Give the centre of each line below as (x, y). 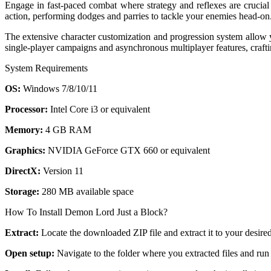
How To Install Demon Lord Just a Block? (86, 212)
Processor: (26, 109)
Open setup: (30, 253)
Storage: (22, 192)
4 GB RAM (67, 130)
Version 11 (62, 171)
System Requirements (46, 68)
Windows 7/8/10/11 (59, 89)
